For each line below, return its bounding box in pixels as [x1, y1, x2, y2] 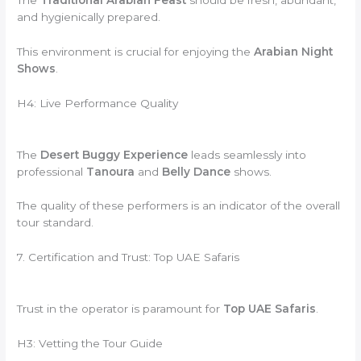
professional [17, 164, 87, 178]
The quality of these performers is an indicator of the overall [17, 199, 341, 213]
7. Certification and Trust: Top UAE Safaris [17, 251, 240, 264]
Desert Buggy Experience [40, 147, 189, 161]
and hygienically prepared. [17, 10, 161, 23]
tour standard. [17, 216, 94, 230]
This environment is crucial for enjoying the [17, 44, 255, 58]
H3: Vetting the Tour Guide [17, 337, 164, 351]
